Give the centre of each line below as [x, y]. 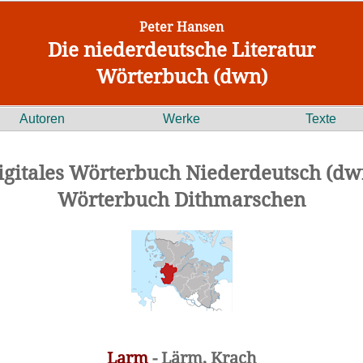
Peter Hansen [181, 27]
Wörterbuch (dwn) [181, 76]
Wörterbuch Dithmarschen [181, 199]
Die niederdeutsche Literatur [181, 49]
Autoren [42, 119]
